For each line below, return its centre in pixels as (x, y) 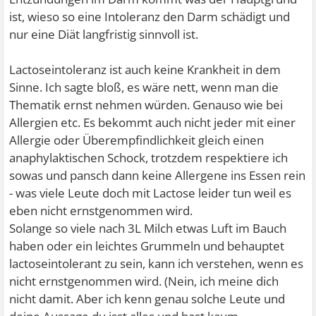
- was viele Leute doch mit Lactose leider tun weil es (151, 193)
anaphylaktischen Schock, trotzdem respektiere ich (149, 158)
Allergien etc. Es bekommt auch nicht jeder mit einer (153, 123)
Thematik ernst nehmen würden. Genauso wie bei (146, 105)
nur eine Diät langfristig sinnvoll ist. (104, 35)
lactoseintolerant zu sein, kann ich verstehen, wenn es (157, 264)
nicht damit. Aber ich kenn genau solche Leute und (147, 299)
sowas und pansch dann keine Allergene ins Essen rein (158, 176)
